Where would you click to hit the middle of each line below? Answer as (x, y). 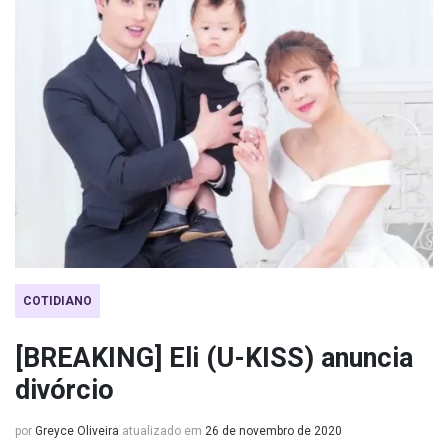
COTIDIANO (57, 301)
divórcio (64, 390)
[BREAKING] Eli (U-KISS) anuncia (214, 358)
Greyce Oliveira (77, 431)
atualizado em (162, 431)
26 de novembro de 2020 (273, 431)
